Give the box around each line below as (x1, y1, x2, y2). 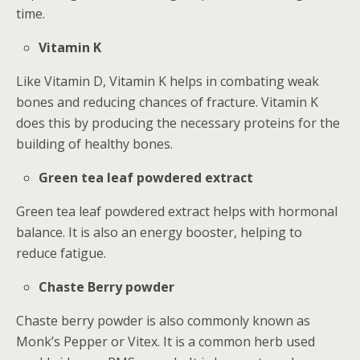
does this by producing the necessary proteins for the (16, 113, 340, 132)
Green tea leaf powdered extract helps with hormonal (16, 202, 337, 220)
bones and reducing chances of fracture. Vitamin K (16, 92, 318, 111)
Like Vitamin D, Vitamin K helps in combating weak (16, 72, 319, 90)
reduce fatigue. (16, 243, 106, 262)
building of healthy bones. (16, 134, 173, 153)
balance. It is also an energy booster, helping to (16, 223, 302, 241)
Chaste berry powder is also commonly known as (16, 311, 310, 329)
